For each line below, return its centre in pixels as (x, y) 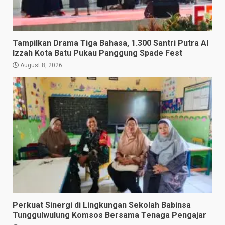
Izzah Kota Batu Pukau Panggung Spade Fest (97, 53)
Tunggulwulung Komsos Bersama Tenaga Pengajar (109, 215)
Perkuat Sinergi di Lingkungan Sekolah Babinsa (102, 205)
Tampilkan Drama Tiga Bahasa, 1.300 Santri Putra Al (110, 43)
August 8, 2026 (40, 66)
